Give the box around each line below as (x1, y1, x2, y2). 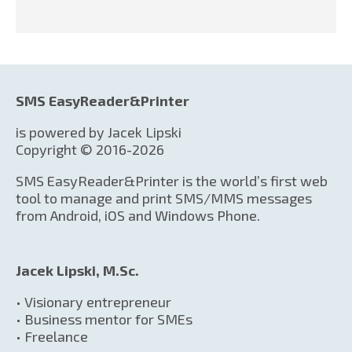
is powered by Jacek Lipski (16, 123, 181, 141)
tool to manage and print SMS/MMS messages (16, 189, 312, 207)
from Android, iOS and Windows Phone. (16, 206, 260, 224)
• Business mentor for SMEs (16, 310, 192, 328)
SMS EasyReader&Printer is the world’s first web (16, 171, 328, 189)
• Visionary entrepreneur (16, 292, 171, 310)
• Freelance (16, 327, 88, 345)
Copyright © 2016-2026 (16, 140, 164, 158)
